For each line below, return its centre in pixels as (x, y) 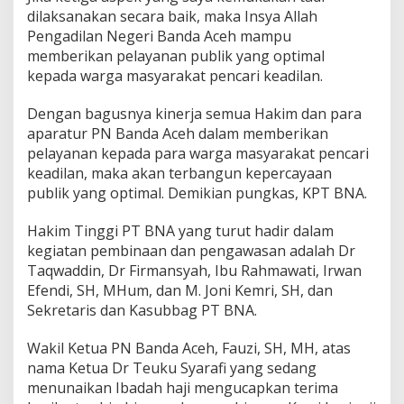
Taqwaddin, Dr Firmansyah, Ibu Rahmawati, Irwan (194, 270)
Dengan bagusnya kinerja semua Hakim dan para (194, 113)
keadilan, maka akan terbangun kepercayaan (179, 173)
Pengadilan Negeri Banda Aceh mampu (159, 36)
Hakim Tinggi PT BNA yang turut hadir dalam (180, 230)
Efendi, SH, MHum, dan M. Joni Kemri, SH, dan (180, 290)
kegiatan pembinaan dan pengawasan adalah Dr (191, 250)
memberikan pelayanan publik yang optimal (176, 55)
